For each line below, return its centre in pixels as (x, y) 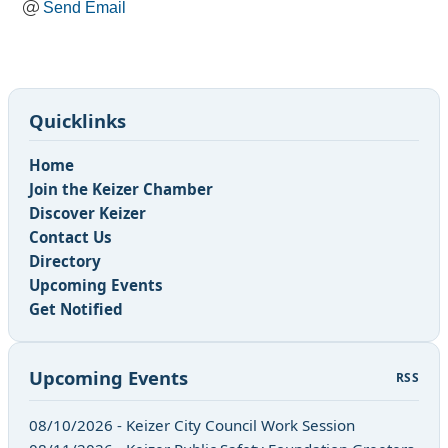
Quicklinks (77, 121)
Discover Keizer (87, 213)
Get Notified (76, 309)
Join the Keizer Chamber (121, 189)
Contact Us (70, 237)
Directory (65, 261)
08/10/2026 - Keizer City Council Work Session (192, 425)
